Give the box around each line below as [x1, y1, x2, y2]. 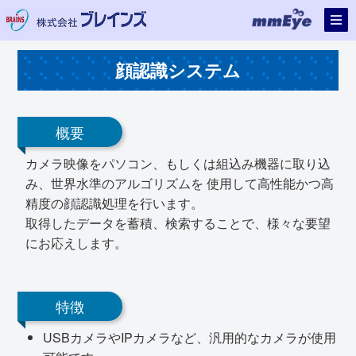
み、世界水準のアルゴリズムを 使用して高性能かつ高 [25, 173, 334, 192]
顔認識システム [115, 57, 241, 83]
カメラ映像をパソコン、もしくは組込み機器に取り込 [25, 153, 331, 172]
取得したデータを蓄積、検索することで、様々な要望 [25, 213, 331, 232]
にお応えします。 [25, 233, 127, 252]
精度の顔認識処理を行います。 [25, 193, 203, 212]
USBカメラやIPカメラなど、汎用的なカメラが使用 [43, 328, 336, 347]
